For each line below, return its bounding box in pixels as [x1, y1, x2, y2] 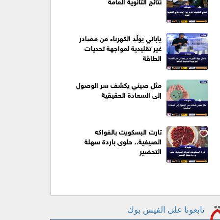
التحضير [139, 144, 162, 157]
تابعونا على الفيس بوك [127, 206, 205, 215]
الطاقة [142, 51, 162, 63]
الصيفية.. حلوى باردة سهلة [84, 134, 162, 147]
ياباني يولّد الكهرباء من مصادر [79, 31, 162, 44]
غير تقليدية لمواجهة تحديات [84, 41, 162, 54]
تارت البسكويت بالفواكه [94, 124, 162, 137]
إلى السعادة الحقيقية [101, 87, 162, 100]
